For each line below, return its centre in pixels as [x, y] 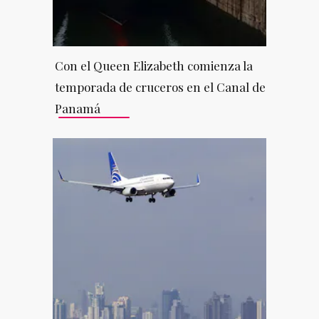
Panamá [77, 108]
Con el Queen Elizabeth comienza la [153, 65]
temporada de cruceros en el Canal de [160, 87]
